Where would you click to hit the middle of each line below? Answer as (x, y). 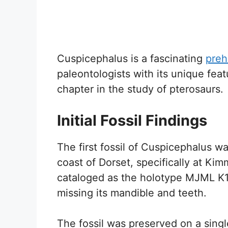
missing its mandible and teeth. (132, 193)
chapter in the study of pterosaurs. (140, 89)
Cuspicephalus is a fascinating (131, 58)
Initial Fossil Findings (132, 120)
